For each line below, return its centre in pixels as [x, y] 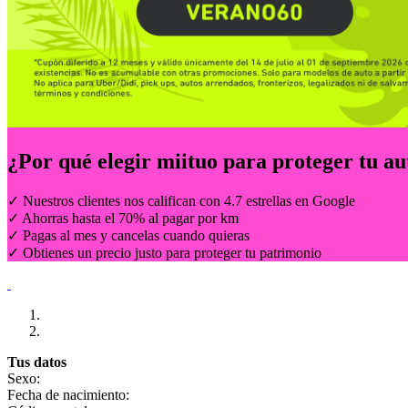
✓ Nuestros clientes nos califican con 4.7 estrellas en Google [181, 200]
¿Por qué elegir [82, 161]
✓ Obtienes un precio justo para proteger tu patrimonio [164, 252]
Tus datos [37, 362]
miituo [187, 161]
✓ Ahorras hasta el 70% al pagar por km [123, 218]
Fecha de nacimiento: [68, 394]
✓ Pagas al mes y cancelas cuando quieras [128, 235]
